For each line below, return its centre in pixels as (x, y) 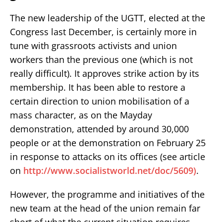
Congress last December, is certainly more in (103, 31)
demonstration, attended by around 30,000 (99, 129)
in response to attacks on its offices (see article (108, 156)
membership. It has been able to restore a (98, 87)
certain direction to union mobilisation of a (100, 101)
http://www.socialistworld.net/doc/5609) (110, 170)
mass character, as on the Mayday (81, 115)
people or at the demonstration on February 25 (108, 142)
